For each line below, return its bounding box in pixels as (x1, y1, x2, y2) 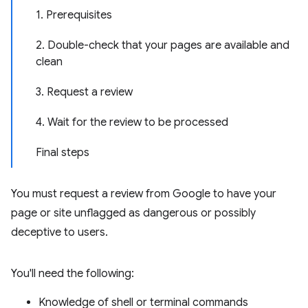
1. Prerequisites (36, 8, 112, 22)
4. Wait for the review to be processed (36, 115, 228, 129)
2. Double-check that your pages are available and (36, 38, 289, 52)
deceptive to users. (11, 225, 108, 239)
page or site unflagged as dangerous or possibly (11, 206, 256, 220)
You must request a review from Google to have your (11, 187, 276, 201)
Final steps (36, 146, 89, 159)
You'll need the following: (11, 267, 134, 280)
